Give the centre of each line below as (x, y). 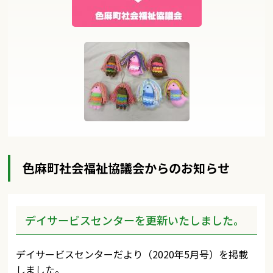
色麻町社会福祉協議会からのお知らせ (126, 168)
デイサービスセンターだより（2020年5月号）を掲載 (132, 254)
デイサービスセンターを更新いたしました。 (135, 220)
